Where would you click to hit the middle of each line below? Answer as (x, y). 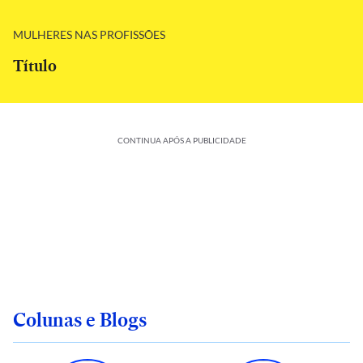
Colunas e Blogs (80, 320)
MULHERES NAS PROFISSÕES (89, 34)
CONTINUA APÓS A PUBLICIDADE (181, 140)
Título (35, 66)
